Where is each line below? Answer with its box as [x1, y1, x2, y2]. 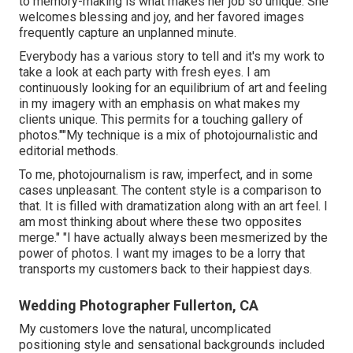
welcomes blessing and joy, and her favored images [19, 9, 304, 24]
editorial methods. [19, 143, 118, 158]
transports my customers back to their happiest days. [19, 261, 312, 277]
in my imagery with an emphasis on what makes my [19, 95, 300, 111]
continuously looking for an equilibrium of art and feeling [19, 80, 327, 95]
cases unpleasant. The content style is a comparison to [19, 182, 321, 198]
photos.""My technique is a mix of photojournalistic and [19, 127, 318, 143]
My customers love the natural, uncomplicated [19, 321, 271, 336]
